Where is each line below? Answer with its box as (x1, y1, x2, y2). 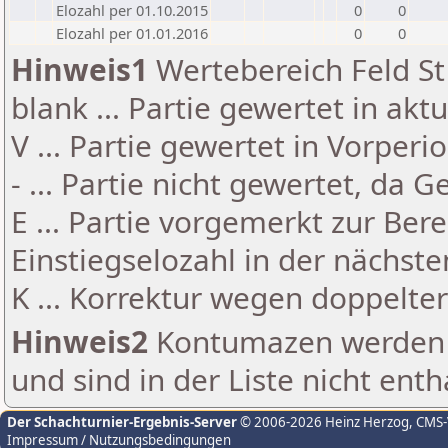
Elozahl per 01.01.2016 (56, 23, 208, 43)
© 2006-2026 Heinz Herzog (237, 413, 409, 431)
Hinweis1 (11, 49, 148, 90)
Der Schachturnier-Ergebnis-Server (7, 413, 237, 431)
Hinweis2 (11, 321, 148, 362)
